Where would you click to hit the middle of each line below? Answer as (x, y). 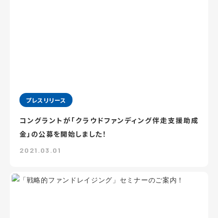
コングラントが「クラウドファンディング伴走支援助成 (109, 120)
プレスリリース (46, 100)
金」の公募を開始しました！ (63, 134)
